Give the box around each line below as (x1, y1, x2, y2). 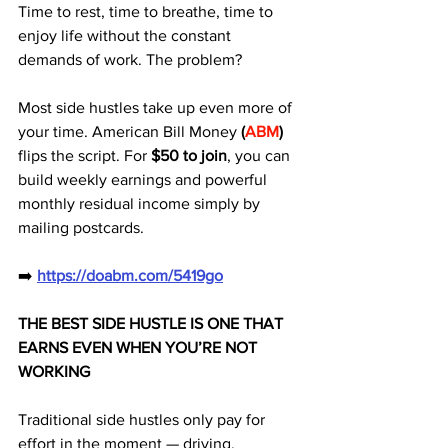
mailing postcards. (18, 219, 144, 236)
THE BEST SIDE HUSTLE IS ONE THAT (18, 315, 287, 332)
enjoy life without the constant (18, 27, 235, 44)
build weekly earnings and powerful (18, 171, 271, 188)
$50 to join (151, 147, 227, 164)
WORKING (18, 363, 90, 380)
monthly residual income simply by (18, 195, 264, 212)
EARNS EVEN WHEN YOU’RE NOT (18, 339, 261, 356)
